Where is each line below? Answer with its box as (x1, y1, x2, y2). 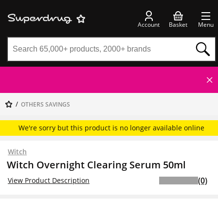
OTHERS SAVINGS (21, 100, 70, 109)
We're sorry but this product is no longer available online (18, 123, 204, 132)
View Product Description (8, 176, 90, 185)
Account (138, 20, 160, 29)
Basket (169, 20, 187, 29)
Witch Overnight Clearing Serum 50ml (7, 158, 186, 171)
